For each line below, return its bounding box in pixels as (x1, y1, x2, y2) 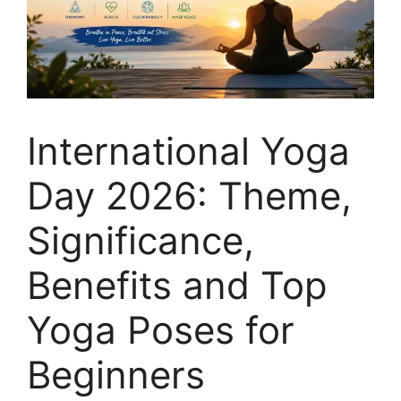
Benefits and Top (27, 262, 328, 309)
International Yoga (27, 128, 350, 175)
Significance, (27, 218, 254, 264)
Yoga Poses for (27, 307, 294, 354)
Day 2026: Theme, (27, 173, 352, 219)
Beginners (27, 352, 205, 398)
